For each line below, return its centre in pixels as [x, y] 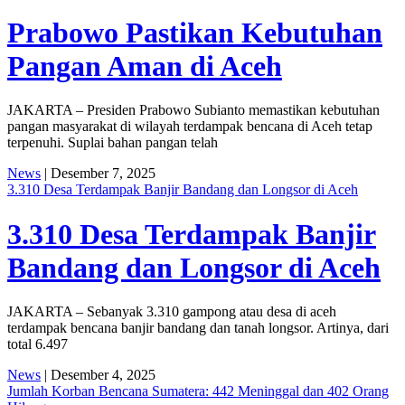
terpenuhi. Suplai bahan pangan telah [113, 143]
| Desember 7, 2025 [98, 174]
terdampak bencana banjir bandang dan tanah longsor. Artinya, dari [198, 328]
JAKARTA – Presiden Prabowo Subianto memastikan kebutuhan [193, 110]
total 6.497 [38, 344]
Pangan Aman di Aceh [145, 66]
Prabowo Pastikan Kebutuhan [195, 32]
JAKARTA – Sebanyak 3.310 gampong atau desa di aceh [172, 312]
